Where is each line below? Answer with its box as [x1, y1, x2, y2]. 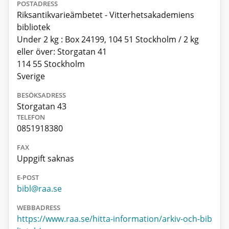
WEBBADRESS [17, 203, 60, 213]
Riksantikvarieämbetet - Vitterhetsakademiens [17, 9, 194, 21]
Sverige [17, 71, 45, 82]
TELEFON [17, 112, 45, 122]
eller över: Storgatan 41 [17, 46, 107, 58]
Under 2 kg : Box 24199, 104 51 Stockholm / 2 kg [17, 34, 199, 45]
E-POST [17, 173, 39, 182]
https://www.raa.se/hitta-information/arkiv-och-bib [17, 213, 212, 225]
